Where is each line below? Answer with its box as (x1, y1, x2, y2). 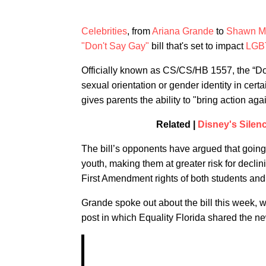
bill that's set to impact (149, 41, 246, 51)
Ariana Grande (152, 26, 214, 36)
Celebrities (81, 26, 127, 36)
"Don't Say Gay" (81, 41, 149, 51)
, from (127, 26, 152, 36)
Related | (156, 119, 198, 129)
